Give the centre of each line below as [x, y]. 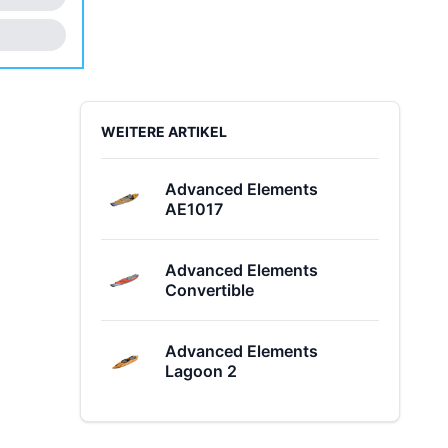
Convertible [209, 290]
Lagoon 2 [201, 371]
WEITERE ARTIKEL [164, 131]
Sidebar [108, 112]
